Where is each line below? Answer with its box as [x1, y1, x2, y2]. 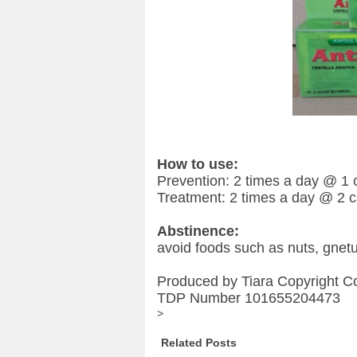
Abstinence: [157, 223, 243, 240]
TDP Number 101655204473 [157, 290, 340, 307]
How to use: [157, 156, 238, 173]
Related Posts [161, 335, 237, 349]
